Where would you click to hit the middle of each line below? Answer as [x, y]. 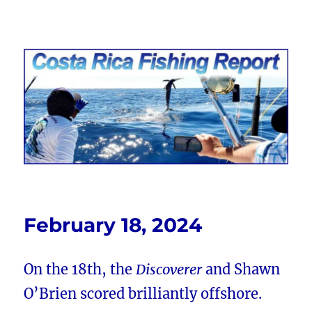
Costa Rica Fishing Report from [156, 46]
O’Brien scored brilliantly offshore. [143, 294]
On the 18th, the [80, 270]
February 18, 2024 [113, 225]
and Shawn [241, 270]
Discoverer [169, 270]
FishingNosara [84, 66]
